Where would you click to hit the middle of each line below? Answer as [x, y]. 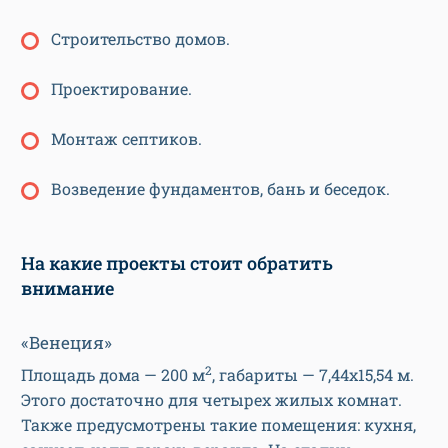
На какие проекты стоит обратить [177, 262]
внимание [67, 287]
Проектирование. [121, 88]
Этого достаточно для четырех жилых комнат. [211, 399]
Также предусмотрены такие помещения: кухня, [218, 424]
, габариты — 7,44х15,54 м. [313, 374]
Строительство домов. [140, 38]
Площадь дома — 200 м [113, 374]
